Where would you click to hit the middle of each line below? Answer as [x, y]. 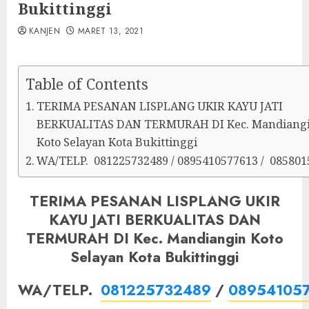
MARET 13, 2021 [110, 31]
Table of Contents [87, 84]
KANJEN [45, 31]
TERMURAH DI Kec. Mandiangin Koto [154, 239]
